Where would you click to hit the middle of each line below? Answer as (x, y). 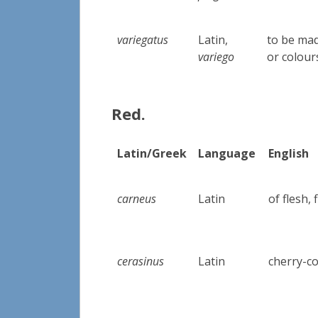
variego (216, 56)
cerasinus (141, 261)
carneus (137, 198)
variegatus (143, 39)
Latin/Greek (152, 153)
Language (227, 153)
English (289, 153)
